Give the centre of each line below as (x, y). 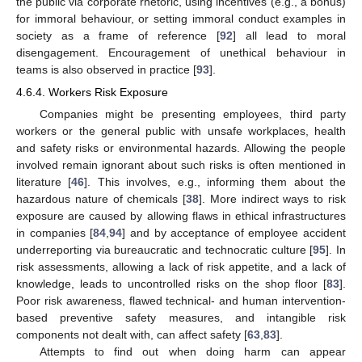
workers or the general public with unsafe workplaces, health (181, 131)
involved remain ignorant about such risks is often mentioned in (181, 165)
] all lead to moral (289, 35)
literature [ (44, 182)
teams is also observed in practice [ (106, 69)
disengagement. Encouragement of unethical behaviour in (181, 52)
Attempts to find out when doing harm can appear (192, 352)
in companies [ (55, 233)
